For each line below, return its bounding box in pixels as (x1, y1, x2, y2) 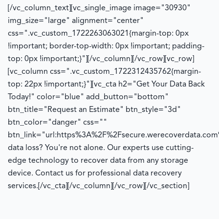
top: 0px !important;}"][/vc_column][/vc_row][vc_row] (8, 55, 194, 63)
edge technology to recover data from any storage (8, 156, 188, 165)
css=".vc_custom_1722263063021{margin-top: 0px (8, 29, 189, 38)
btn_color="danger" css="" (8, 118, 107, 127)
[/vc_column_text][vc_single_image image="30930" (8, 4, 191, 12)
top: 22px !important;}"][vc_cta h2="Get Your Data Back (8, 80, 205, 88)
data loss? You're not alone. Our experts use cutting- (8, 144, 194, 152)
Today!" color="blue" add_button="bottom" (8, 93, 169, 101)
